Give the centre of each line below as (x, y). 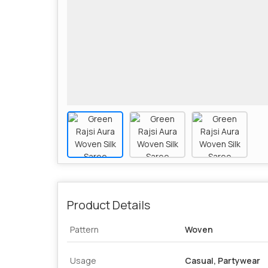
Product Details (109, 205)
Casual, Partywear (223, 261)
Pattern (84, 230)
